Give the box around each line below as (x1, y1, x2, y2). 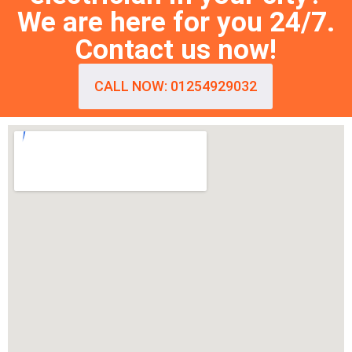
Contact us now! (75, 33, 277, 66)
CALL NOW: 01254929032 (94, 77, 258, 94)
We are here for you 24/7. (17, 5, 335, 38)
